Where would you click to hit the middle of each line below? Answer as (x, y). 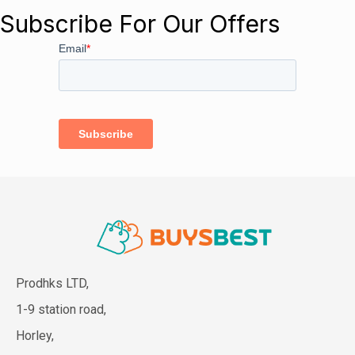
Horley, (36, 335)
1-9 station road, (61, 309)
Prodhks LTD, (52, 283)
